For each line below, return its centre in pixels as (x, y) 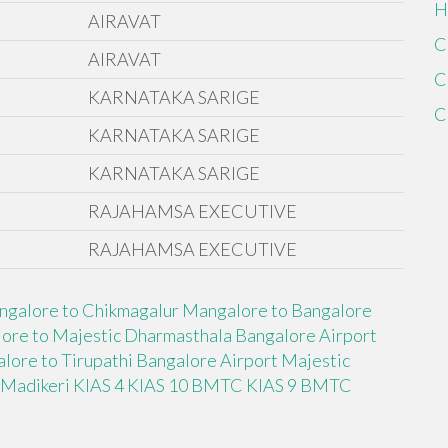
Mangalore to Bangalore (277, 310)
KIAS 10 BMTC (185, 385)
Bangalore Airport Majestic (243, 360)
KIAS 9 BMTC (299, 385)
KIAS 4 (98, 385)
